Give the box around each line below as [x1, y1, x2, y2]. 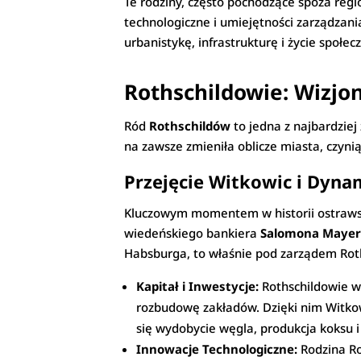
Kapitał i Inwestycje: [136, 278, 259, 295]
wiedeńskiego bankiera [124, 225, 261, 242]
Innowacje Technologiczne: [136, 341, 298, 358]
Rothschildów [149, 118, 231, 135]
